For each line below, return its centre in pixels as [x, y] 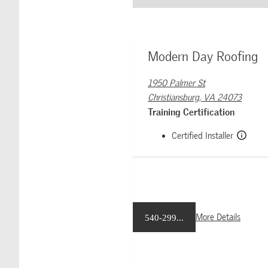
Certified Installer [202, 136]
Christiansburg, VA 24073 [195, 98]
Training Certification [191, 112]
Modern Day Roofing [203, 57]
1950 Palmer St [176, 83]
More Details [218, 217]
